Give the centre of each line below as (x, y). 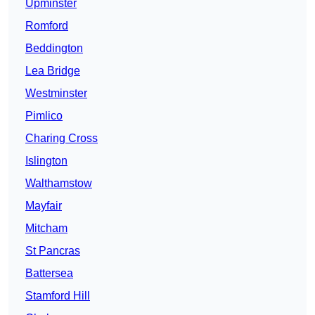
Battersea (49, 274)
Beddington (54, 49)
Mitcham (46, 229)
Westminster (56, 94)
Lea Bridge (53, 71)
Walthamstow (59, 184)
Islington (46, 161)
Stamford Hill (58, 296)
